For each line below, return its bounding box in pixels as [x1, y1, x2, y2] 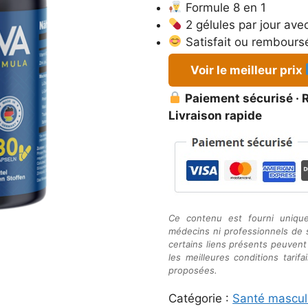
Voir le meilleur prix [190, 63, 306, 77]
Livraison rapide [168, 108, 263, 122]
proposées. [168, 264, 218, 276]
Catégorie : [168, 291, 233, 305]
